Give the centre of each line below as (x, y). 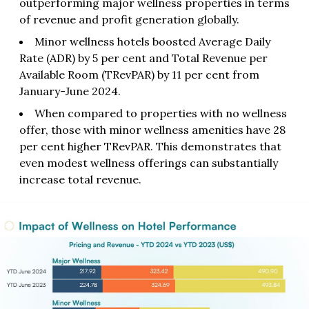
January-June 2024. (70, 91)
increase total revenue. (80, 180)
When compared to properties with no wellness (161, 113)
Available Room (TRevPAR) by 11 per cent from (139, 75)
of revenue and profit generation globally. (129, 20)
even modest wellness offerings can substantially (149, 163)
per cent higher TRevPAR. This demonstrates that (150, 147)
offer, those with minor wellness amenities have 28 (152, 130)
